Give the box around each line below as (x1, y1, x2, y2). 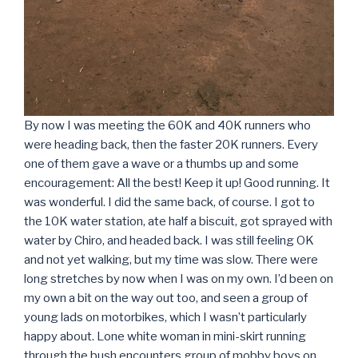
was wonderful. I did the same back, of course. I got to (24, 194, 315, 209)
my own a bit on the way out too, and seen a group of (24, 290, 308, 305)
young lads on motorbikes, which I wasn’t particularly (24, 309, 307, 324)
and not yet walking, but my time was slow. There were (24, 252, 318, 267)
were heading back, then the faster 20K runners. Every (24, 137, 318, 152)
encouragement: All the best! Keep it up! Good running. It (24, 175, 330, 190)
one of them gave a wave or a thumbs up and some (24, 156, 299, 171)
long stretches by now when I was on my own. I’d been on (24, 271, 333, 286)
